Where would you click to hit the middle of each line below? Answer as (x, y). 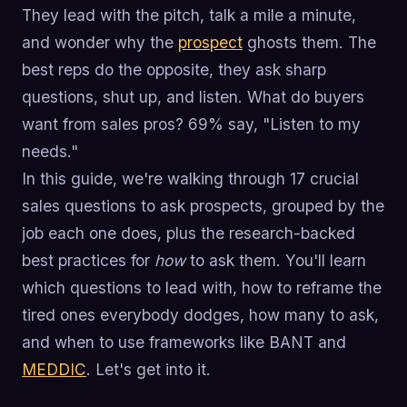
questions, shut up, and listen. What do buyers (193, 96)
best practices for (88, 260)
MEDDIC (54, 369)
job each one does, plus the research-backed (189, 233)
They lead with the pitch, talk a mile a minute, (189, 15)
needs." (50, 151)
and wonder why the (100, 42)
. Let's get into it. (149, 369)
